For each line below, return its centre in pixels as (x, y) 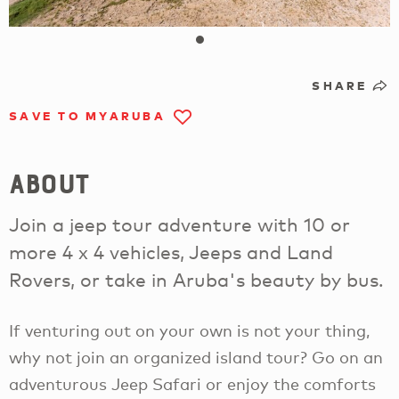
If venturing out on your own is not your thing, (189, 330)
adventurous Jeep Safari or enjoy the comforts (192, 383)
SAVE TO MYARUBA (87, 115)
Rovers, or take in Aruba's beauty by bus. (196, 279)
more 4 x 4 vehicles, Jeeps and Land (171, 252)
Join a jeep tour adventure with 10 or (179, 224)
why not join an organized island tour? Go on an (196, 357)
